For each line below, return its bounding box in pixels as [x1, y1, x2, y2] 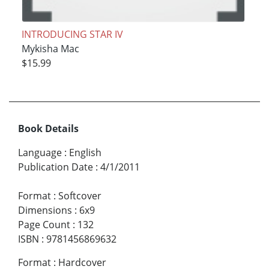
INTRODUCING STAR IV [21, 27, 123, 41]
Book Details [18, 122, 79, 136]
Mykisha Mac [21, 41, 79, 55]
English [69, 146, 101, 160]
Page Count [18, 218, 70, 232]
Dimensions [18, 204, 72, 217]
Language [18, 146, 62, 160]
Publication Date [18, 160, 93, 174]
